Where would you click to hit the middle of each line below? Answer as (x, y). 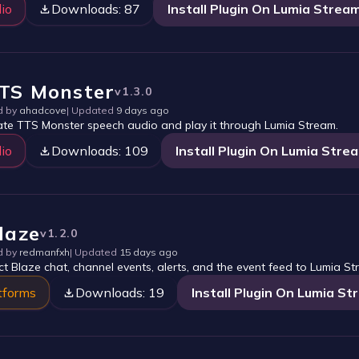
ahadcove (43, 110)
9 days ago (143, 110)
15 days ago (149, 252)
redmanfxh (44, 252)
